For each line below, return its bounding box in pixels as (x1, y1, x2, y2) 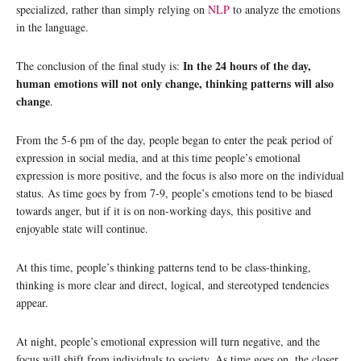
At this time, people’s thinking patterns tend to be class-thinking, (16, 259, 311, 275)
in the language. (16, 19, 89, 35)
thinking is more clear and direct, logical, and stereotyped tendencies (16, 277, 329, 293)
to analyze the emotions (230, 2, 340, 17)
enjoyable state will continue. (16, 221, 148, 236)
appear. (16, 295, 48, 310)
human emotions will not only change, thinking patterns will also (16, 75, 334, 92)
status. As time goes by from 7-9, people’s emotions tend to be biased (16, 185, 333, 201)
